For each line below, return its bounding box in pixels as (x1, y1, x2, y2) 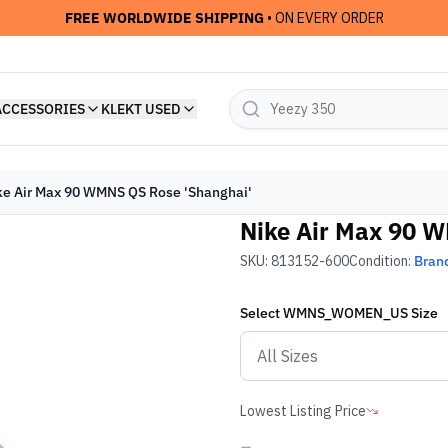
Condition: (349, 252, 414, 270)
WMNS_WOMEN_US (283, 304, 408, 322)
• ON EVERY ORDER (263, 9, 384, 27)
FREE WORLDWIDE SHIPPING (64, 9, 264, 27)
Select (240, 304, 283, 322)
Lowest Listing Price (240, 402, 366, 420)
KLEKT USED (100, 100, 181, 118)
